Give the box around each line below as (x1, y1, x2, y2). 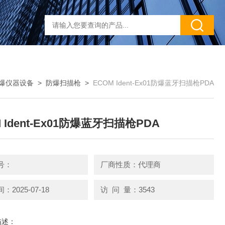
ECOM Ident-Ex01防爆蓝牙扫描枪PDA (93, 79, 214, 87)
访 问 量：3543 (100, 185, 155, 194)
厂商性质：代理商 (100, 160, 161, 169)
